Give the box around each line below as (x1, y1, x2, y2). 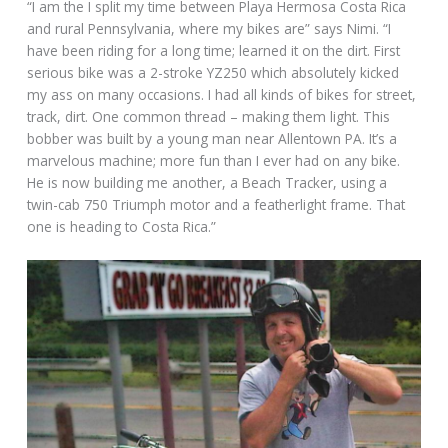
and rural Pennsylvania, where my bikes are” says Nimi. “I (27, 19, 392, 39)
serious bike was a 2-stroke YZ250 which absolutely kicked (27, 63, 400, 83)
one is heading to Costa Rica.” (27, 217, 217, 237)
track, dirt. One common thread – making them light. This (27, 107, 391, 127)
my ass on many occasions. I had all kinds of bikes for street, (27, 85, 417, 105)
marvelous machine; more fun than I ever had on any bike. (27, 151, 401, 171)
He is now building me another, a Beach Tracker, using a (27, 173, 388, 193)
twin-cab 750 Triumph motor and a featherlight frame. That (27, 195, 406, 215)
